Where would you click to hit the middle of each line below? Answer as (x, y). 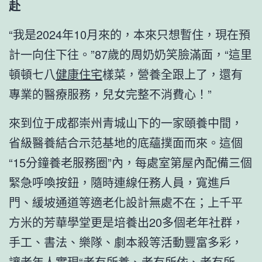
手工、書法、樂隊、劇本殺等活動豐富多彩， (126, 242)
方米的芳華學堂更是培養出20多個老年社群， (126, 222)
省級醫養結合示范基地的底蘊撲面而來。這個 (126, 142)
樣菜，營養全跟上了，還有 (173, 74)
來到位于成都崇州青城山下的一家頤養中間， (126, 122)
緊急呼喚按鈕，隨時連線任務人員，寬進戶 (120, 182)
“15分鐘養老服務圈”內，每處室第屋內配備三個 (130, 162)
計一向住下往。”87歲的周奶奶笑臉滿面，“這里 (130, 54)
